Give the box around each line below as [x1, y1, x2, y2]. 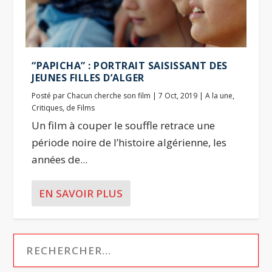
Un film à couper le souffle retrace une [32, 118, 216, 132]
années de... [32, 152, 88, 166]
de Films [66, 102, 95, 113]
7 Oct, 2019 [158, 90, 198, 101]
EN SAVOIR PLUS [39, 186, 123, 200]
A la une [205, 90, 233, 101]
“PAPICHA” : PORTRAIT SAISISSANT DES [32, 58, 228, 72]
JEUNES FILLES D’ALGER [32, 70, 144, 84]
